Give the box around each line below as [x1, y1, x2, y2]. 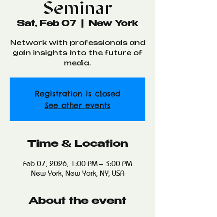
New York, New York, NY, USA [31, 169, 124, 178]
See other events [45, 100, 110, 110]
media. [64, 59, 91, 67]
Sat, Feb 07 [16, 20, 77, 29]
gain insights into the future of [13, 48, 142, 57]
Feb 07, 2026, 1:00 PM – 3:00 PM [23, 159, 132, 168]
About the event [29, 197, 126, 207]
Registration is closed [34, 89, 121, 98]
